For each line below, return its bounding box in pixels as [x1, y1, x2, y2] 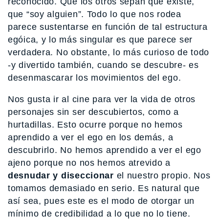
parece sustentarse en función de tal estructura [8, 22, 208, 32]
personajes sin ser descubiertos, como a [8, 107, 179, 117]
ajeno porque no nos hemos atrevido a [8, 158, 171, 168]
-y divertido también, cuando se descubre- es [8, 60, 199, 70]
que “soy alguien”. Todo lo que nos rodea [8, 9, 181, 20]
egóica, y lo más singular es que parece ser [8, 35, 193, 45]
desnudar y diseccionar [8, 171, 114, 181]
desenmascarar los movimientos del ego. [8, 73, 181, 83]
